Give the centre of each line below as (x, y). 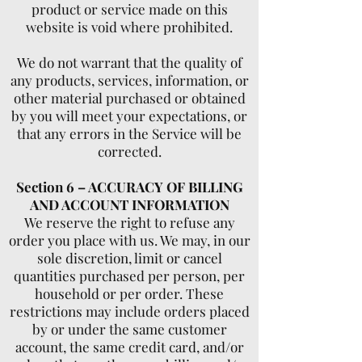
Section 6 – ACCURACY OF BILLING (129, 187)
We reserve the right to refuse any (129, 222)
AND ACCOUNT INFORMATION (129, 204)
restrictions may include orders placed (129, 311)
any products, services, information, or (129, 80)
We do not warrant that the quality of (129, 62)
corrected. (129, 151)
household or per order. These (129, 293)
